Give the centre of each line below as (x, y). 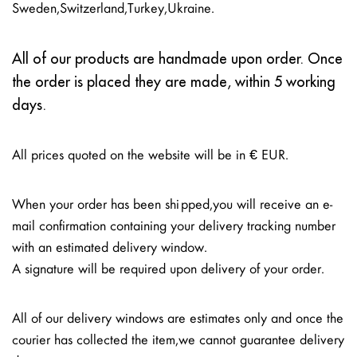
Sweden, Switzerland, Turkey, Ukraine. (113, 9)
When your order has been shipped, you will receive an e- (172, 205)
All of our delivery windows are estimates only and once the (178, 319)
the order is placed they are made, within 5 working (174, 82)
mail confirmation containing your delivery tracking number (174, 227)
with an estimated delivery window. (110, 248)
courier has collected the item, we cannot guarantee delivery (178, 341)
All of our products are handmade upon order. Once (177, 59)
